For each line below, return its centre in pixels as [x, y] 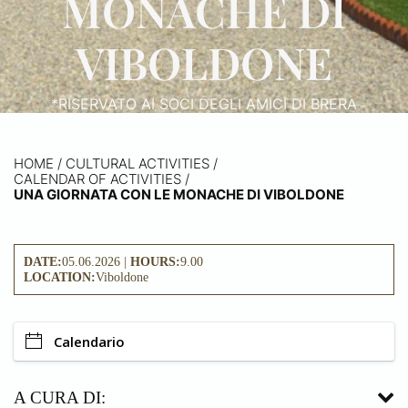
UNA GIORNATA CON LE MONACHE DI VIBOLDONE [179, 194]
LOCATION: [60, 276]
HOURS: [155, 261]
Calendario [89, 341]
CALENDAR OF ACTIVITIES [97, 178]
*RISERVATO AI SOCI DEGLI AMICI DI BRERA [204, 103]
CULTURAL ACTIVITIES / [142, 163]
